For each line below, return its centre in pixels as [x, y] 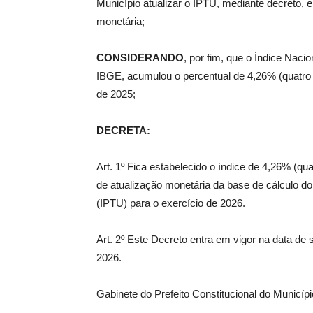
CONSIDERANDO [140, 58]
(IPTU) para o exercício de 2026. [171, 203]
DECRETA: [123, 131]
